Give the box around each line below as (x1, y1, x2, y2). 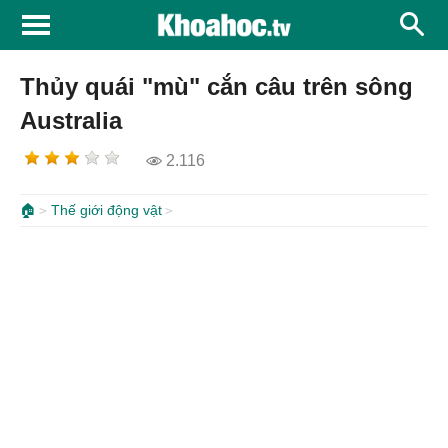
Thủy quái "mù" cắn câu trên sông (20, 73, 413, 100)
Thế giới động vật (51, 202, 162, 218)
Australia (20, 107, 122, 134)
